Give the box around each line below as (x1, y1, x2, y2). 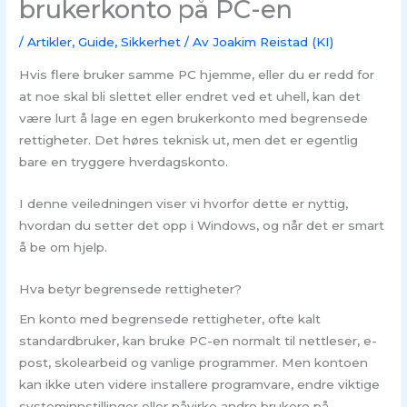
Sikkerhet (121, 35, 182, 50)
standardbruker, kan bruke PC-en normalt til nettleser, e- (19, 333, 378, 349)
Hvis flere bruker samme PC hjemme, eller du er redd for (19, 67, 375, 83)
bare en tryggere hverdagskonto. (19, 154, 229, 170)
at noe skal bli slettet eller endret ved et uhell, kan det (19, 89, 362, 104)
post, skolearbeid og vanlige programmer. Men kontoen (19, 355, 369, 371)
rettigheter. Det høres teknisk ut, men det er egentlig (19, 133, 359, 148)
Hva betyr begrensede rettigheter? (19, 281, 243, 296)
